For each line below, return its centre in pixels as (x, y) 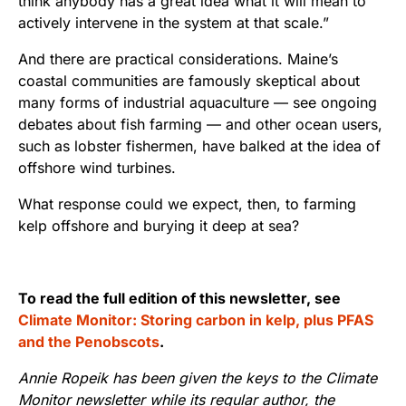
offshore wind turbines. (97, 168)
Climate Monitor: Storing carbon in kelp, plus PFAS (196, 320)
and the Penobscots (89, 342)
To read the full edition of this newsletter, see (179, 299)
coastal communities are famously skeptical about (189, 81)
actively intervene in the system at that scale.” (174, 23)
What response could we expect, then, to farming (187, 204)
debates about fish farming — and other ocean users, (200, 125)
